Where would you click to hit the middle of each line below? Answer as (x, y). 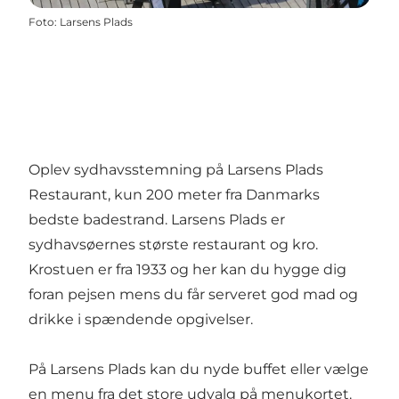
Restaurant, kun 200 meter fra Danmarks (174, 195)
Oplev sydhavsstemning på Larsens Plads (176, 170)
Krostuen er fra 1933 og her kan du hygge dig (187, 270)
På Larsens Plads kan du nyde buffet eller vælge (199, 370)
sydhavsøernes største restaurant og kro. (173, 245)
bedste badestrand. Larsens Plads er (157, 220)
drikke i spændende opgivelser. (141, 320)
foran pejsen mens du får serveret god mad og (193, 295)
